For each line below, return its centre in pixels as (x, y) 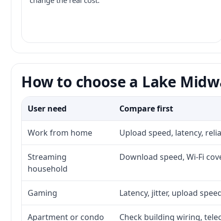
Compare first (146, 109)
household (48, 169)
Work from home (60, 133)
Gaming (42, 193)
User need (47, 109)
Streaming (47, 157)
